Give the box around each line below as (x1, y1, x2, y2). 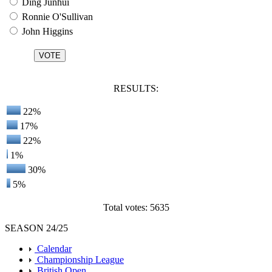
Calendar (35, 243, 72, 254)
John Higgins (19, 26, 73, 37)
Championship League (35, 254, 124, 265)
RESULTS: (114, 83, 158, 94)
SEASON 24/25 (5, 223, 68, 234)
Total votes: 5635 (103, 202, 169, 213)
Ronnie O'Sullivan (19, 12, 93, 22)
